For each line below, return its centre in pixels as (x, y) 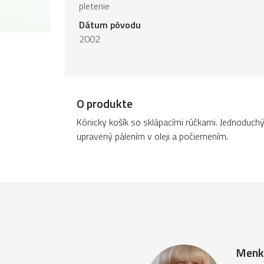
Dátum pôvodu (110, 25)
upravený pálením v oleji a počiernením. (152, 136)
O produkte (105, 103)
